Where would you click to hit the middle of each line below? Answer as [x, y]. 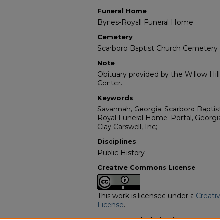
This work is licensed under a [147, 196]
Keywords [115, 98]
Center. [110, 83]
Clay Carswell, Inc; [127, 127]
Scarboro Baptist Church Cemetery [157, 48]
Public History [121, 153]
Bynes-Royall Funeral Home [145, 22]
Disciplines [117, 142]
